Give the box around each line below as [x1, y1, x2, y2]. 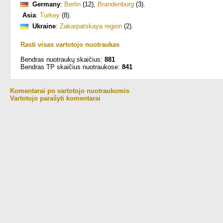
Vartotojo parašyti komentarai [10, 95, 101, 102]
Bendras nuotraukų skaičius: [20, 56, 105, 63]
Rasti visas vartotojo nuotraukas [20, 41, 119, 48]
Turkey [40, 11, 60, 19]
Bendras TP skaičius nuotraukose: [20, 63, 122, 71]
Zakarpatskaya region [60, 22, 122, 30]
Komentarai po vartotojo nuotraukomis [10, 87, 129, 95]
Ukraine [32, 22, 56, 30]
